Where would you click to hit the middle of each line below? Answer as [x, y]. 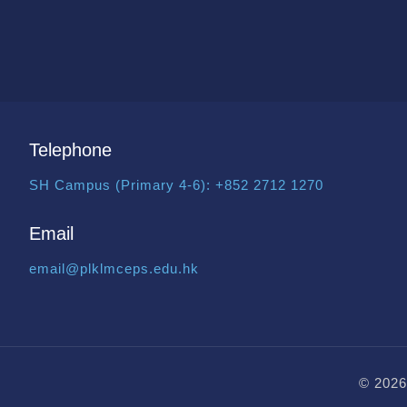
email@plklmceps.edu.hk [114, 269]
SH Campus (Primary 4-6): [122, 185]
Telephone [70, 150]
